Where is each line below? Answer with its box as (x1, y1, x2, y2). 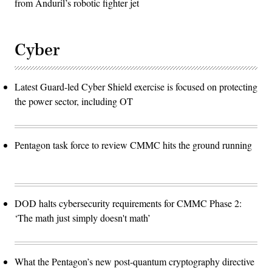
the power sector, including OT (15, 94, 133, 107)
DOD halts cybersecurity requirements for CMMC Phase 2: (15, 196, 242, 209)
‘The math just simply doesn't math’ (15, 211, 154, 224)
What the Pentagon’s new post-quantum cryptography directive (15, 254, 254, 268)
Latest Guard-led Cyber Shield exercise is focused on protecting (15, 80, 257, 93)
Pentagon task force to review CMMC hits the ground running (15, 138, 252, 151)
